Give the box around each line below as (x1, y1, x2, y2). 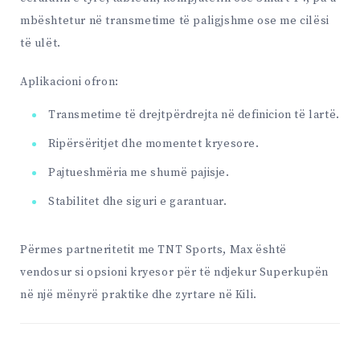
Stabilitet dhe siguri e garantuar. (48, 194, 227, 210)
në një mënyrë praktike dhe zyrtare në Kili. (20, 288, 257, 303)
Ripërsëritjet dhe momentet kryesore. (48, 137, 260, 152)
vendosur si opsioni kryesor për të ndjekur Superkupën (20, 265, 329, 280)
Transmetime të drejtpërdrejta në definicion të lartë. (48, 108, 340, 123)
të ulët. (20, 35, 61, 51)
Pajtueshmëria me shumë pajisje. (48, 166, 230, 181)
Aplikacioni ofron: (20, 75, 119, 90)
